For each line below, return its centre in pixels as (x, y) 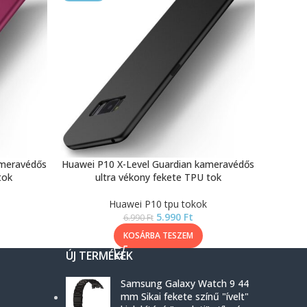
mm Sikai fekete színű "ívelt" (185, 296)
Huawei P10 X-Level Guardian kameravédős (158, 164)
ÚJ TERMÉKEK (100, 256)
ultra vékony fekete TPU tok (158, 177)
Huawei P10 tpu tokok (158, 204)
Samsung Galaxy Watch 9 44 (185, 283)
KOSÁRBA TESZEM (158, 235)
